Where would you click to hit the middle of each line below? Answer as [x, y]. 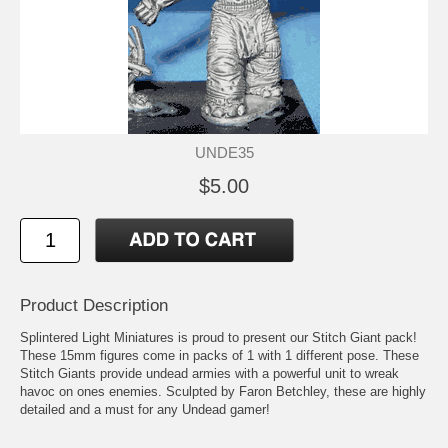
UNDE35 [224, 152]
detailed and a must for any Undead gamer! [145, 409]
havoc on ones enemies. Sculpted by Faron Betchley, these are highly [223, 391]
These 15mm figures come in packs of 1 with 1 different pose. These [219, 355]
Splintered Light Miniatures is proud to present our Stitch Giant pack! [218, 337]
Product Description [94, 305]
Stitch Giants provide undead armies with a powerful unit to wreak [209, 373]
